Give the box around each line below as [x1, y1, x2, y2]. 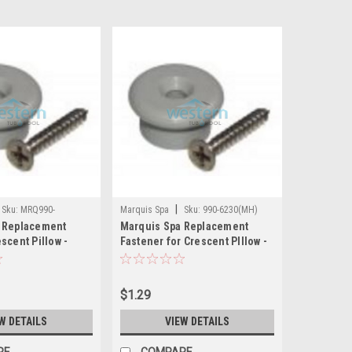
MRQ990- [20, 203, 55, 215]
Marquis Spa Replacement [119, 219, 249, 233]
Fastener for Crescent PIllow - [119, 234, 268, 247]
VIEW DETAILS [164, 314, 229, 328]
